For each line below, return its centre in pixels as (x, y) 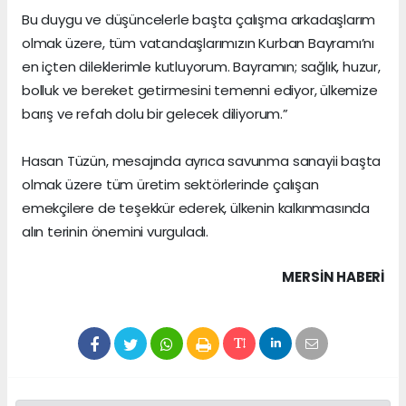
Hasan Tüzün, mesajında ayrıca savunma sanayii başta (202, 160)
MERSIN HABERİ (333, 276)
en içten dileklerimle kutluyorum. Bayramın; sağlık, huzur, (201, 66)
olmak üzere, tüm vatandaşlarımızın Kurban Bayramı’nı (198, 43)
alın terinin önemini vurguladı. (116, 231)
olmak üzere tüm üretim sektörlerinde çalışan (170, 184)
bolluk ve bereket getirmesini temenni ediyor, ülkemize (200, 90)
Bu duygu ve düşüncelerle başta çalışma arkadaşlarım (199, 19)
